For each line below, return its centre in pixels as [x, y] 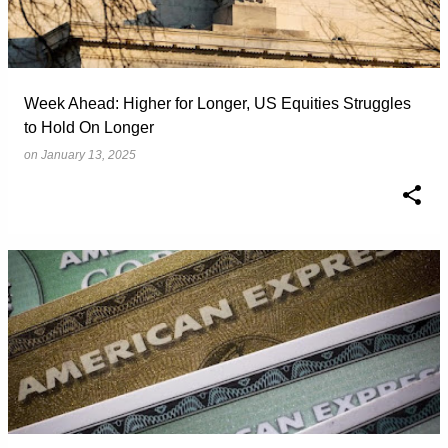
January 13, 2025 [88, 155]
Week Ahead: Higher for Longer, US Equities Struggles [217, 103]
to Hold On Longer [89, 127]
